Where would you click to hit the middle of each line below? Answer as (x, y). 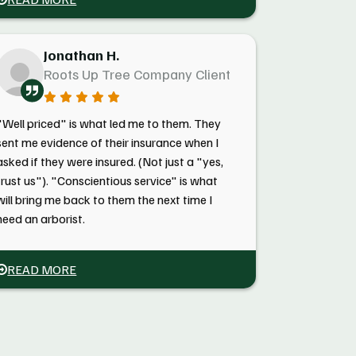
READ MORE (42, 269)
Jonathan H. (82, 55)
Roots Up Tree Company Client (137, 74)
